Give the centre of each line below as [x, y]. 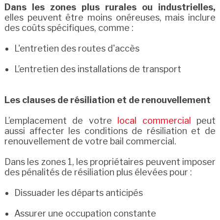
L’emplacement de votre [61, 121]
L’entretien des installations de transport [97, 69]
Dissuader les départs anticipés [78, 193]
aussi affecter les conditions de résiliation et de [110, 131]
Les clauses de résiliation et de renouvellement [107, 100]
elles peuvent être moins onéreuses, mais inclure [110, 17]
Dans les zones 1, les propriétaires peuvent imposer [110, 162]
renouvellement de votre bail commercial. [90, 141]
